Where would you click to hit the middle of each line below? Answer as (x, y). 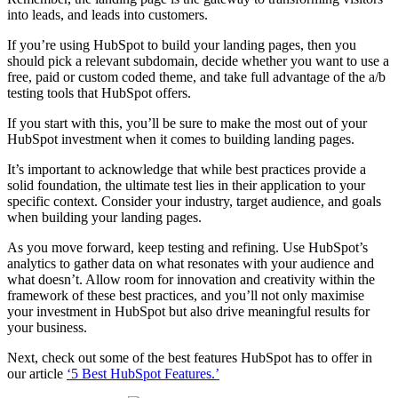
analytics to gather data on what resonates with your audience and (191, 263)
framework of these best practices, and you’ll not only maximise (186, 295)
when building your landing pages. (108, 217)
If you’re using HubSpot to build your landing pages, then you (182, 44)
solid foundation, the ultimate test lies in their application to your (186, 185)
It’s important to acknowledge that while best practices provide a (187, 169)
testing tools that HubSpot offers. (101, 92)
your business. (49, 327)
